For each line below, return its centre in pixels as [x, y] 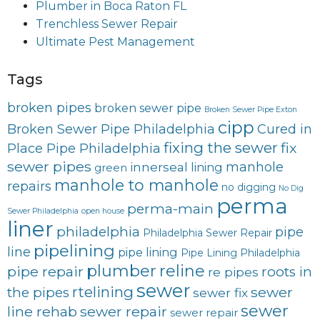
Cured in [285, 129]
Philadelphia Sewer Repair [207, 232]
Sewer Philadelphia [43, 211]
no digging [249, 187]
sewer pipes [49, 166]
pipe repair [45, 271]
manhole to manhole [136, 185]
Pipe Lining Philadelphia [240, 252]
